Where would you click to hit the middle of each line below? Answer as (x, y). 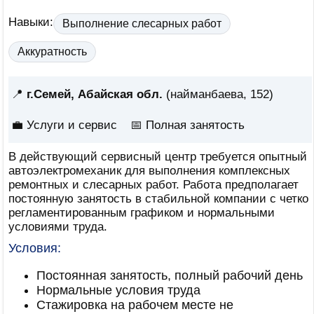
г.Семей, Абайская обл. (95, 94)
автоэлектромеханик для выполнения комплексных (149, 171)
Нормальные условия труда (118, 290)
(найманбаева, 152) (218, 94)
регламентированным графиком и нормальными (142, 213)
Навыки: (31, 22)
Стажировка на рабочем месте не (135, 305)
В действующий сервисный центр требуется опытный (158, 157)
